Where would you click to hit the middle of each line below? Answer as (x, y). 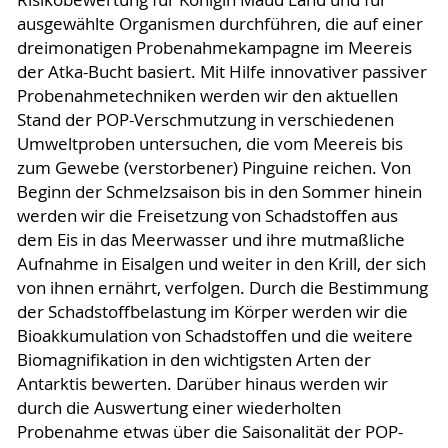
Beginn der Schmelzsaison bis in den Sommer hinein (219, 191)
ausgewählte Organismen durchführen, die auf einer (219, 23)
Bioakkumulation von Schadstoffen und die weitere (214, 335)
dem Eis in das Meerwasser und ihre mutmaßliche (210, 239)
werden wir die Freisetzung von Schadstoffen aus (207, 215)
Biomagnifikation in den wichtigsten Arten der (193, 359)
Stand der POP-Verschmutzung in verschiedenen (205, 119)
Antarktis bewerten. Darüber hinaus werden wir (202, 383)
